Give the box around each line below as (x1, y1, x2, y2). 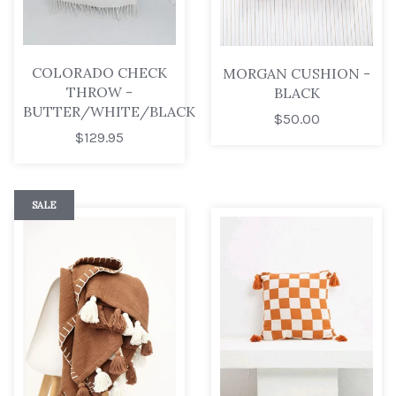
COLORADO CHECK (32, 64, 167, 82)
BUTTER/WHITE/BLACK (23, 103, 195, 121)
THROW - (66, 83, 133, 102)
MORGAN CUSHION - (223, 64, 370, 82)
